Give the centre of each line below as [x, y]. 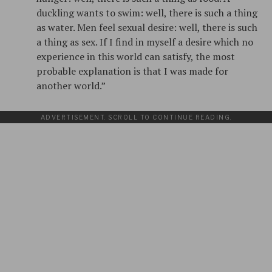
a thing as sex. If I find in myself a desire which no [145, 42]
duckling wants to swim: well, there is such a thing [147, 12]
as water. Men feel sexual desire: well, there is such [147, 27]
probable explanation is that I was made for [132, 71]
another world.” [71, 85]
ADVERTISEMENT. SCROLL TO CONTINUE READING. [136, 117]
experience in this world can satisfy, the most [136, 56]
